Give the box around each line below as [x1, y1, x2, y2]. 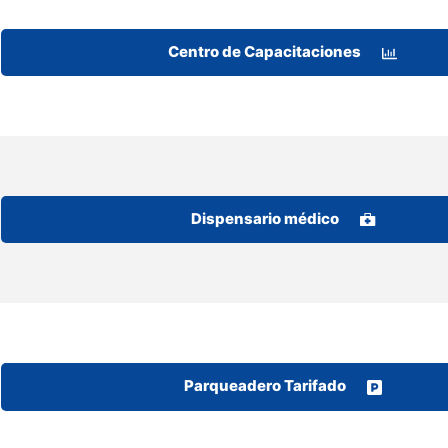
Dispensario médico [190, 209, 339, 229]
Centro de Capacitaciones [168, 42, 361, 62]
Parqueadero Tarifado [183, 376, 346, 396]
